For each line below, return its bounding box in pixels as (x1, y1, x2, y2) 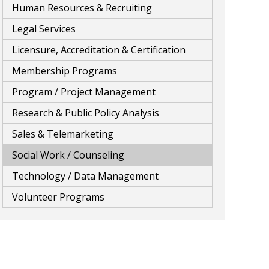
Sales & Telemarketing (12, 127, 113, 141)
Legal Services (12, 22, 76, 35)
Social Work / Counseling (12, 148, 124, 162)
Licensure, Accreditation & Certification (12, 43, 186, 56)
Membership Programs (12, 64, 117, 77)
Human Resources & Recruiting (12, 1, 152, 14)
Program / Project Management (12, 85, 156, 98)
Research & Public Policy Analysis (12, 106, 159, 119)
